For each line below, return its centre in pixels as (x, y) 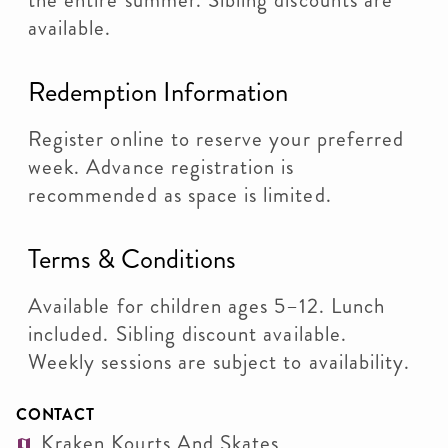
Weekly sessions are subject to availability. (219, 362)
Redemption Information (158, 92)
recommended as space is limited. (180, 195)
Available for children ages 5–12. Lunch (206, 306)
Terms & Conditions (132, 259)
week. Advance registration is (161, 167)
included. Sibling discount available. (187, 334)
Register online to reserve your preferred (216, 139)
